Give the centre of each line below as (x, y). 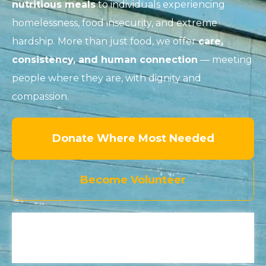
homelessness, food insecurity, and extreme (115, 23)
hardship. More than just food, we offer (105, 41)
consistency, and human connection (105, 59)
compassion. (40, 96)
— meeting (225, 59)
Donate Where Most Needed (133, 138)
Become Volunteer (133, 180)
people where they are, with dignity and (107, 78)
